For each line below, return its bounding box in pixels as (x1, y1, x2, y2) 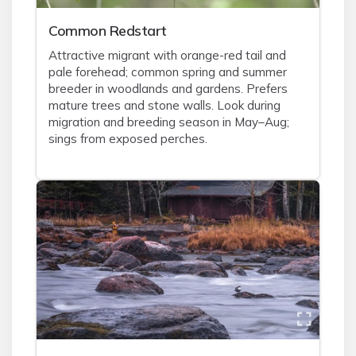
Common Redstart (48, 21, 167, 39)
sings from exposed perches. (48, 131, 207, 146)
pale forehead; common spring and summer (48, 64, 287, 79)
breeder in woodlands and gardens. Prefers (48, 81, 288, 96)
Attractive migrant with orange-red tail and (48, 48, 286, 63)
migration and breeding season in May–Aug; (48, 114, 289, 130)
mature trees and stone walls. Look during (48, 98, 281, 113)
